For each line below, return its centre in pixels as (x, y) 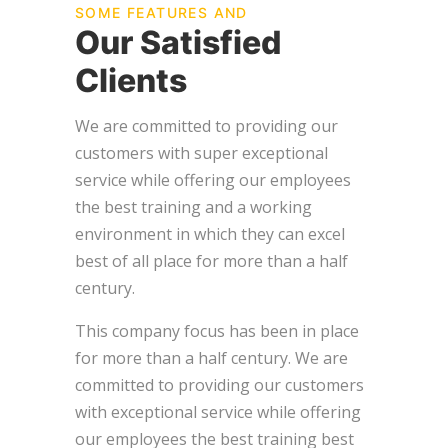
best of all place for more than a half (211, 260)
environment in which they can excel (210, 233)
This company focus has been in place (217, 330)
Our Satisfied (178, 42)
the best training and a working (193, 206)
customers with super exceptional (201, 152)
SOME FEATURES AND (161, 12)
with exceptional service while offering (218, 411)
